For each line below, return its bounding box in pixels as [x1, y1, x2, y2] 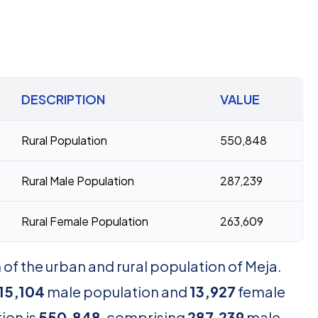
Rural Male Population [21, 173, 134, 188]
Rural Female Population [21, 214, 148, 229]
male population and [45, 283, 190, 300]
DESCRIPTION [21, 91, 105, 107]
